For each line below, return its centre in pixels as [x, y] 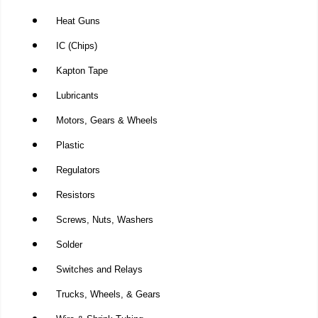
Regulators [78, 170]
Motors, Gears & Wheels [106, 121]
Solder [69, 245]
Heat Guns [78, 21]
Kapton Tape [82, 71]
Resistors [75, 195]
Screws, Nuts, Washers [104, 220]
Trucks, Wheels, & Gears [108, 295]
